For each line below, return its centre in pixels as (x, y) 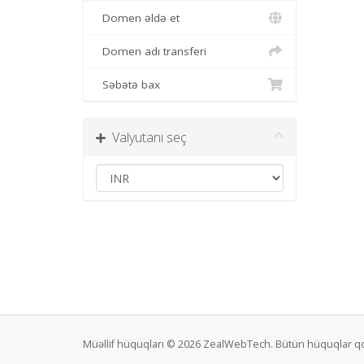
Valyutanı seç (146, 137)
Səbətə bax (128, 84)
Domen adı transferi (151, 51)
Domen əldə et (138, 18)
